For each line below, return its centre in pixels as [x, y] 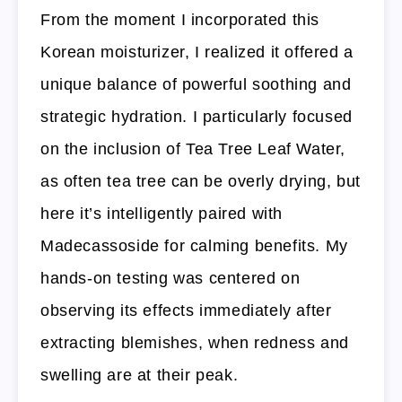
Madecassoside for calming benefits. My [194, 245]
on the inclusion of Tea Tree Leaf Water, [193, 149]
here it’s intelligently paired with [162, 213]
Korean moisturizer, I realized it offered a [197, 52]
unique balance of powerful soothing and [196, 84]
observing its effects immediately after [186, 310]
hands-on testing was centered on [170, 278]
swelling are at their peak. [140, 375]
